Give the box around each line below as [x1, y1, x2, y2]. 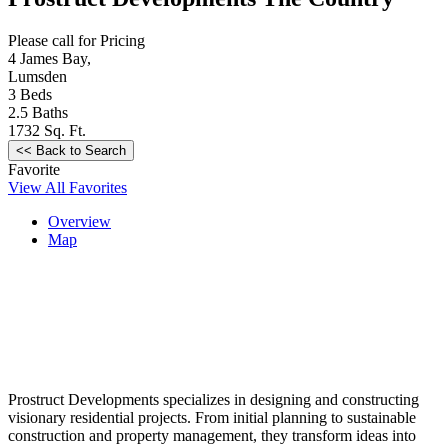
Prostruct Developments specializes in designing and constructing [8, 390, 419, 408]
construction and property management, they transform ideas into [8, 426, 416, 444]
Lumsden [8, 67, 67, 85]
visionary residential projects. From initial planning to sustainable [8, 408, 416, 426]
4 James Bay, [8, 49, 91, 67]
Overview [48, 212, 111, 230]
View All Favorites [8, 178, 127, 196]
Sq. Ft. [40, 121, 86, 139]
